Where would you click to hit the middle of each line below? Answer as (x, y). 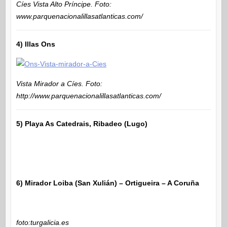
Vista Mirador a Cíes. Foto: (59, 83)
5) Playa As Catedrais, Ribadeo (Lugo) (82, 123)
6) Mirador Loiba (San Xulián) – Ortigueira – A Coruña (107, 183)
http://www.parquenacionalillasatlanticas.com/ (88, 96)
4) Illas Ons (35, 44)
